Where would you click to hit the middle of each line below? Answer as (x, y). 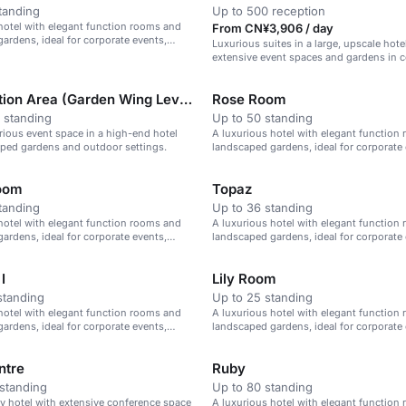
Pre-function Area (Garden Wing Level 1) (186, 99)
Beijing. (230, 71)
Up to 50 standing (262, 118)
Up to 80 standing (262, 387)
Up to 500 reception (269, 11)
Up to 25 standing (262, 297)
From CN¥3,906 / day (273, 28)
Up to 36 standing (262, 208)
